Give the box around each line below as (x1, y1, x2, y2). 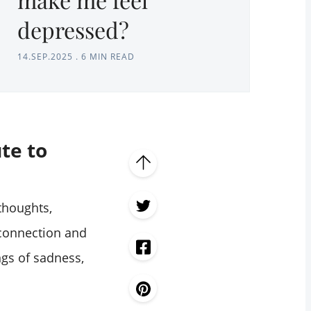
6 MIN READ (81, 51, 135, 63)
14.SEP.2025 (17, 51, 73, 63)
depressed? (17, 15, 129, 45)
